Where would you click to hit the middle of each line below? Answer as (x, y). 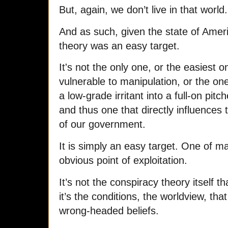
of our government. (102, 124)
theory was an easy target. (119, 46)
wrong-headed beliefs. (109, 211)
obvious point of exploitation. (123, 161)
